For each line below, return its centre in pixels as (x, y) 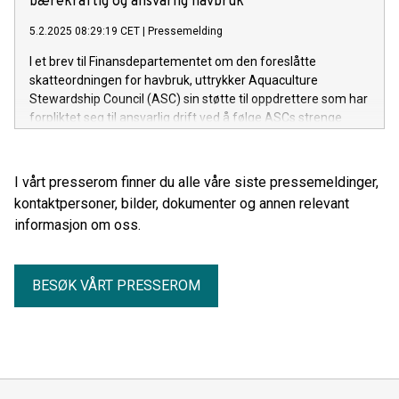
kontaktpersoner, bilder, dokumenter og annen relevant (182, 203)
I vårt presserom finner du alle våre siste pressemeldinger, (196, 182)
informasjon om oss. (77, 224)
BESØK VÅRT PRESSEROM (116, 285)
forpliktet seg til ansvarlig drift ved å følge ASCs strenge (186, 117)
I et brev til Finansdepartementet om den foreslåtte (173, 61)
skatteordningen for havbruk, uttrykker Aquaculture (174, 80)
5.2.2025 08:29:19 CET (85, 31)
